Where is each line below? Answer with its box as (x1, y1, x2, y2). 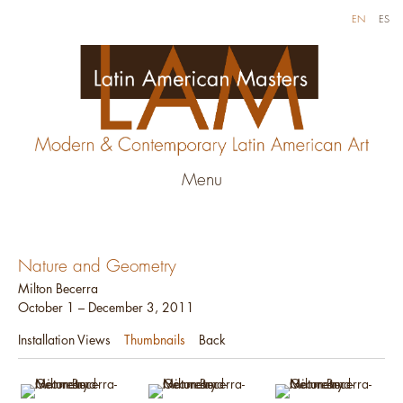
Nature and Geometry (18, 255, 176, 278)
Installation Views (18, 331, 111, 349)
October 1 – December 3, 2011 (18, 299, 194, 317)
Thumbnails (124, 331, 185, 349)
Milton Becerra (18, 280, 98, 298)
